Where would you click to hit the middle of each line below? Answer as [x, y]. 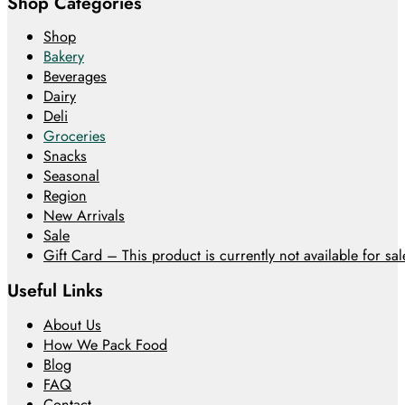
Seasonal [71, 176]
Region [65, 196]
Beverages [75, 77]
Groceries [75, 137]
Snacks [65, 156]
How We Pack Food [105, 344]
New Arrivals [84, 216]
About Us [72, 325]
